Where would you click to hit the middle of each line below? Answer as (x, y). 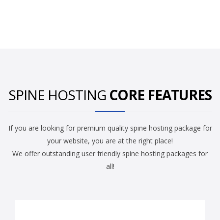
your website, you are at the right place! (110, 141)
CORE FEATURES (160, 95)
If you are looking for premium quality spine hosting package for (110, 128)
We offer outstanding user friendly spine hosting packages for (110, 154)
